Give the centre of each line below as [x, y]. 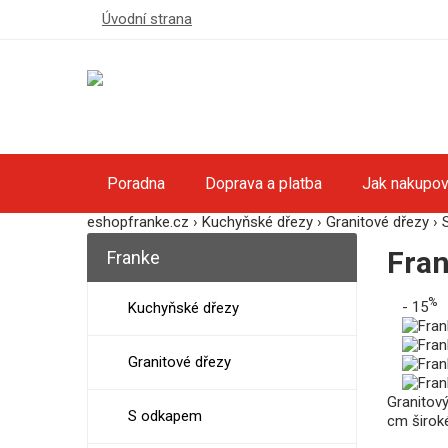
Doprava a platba [263, 183]
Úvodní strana [147, 19]
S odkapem [165, 416]
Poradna [136, 183]
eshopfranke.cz [138, 222]
